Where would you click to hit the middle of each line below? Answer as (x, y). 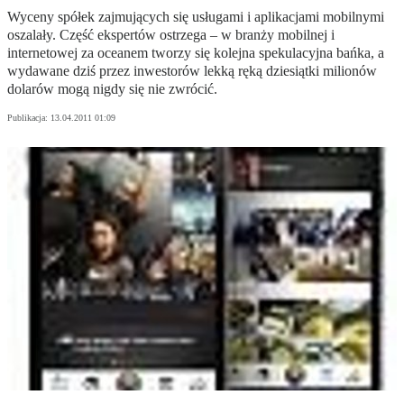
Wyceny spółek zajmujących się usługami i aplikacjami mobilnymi (196, 17)
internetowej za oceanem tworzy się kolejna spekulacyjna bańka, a (196, 53)
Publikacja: (29, 118)
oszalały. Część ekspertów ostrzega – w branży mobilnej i (171, 35)
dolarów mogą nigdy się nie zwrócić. (112, 89)
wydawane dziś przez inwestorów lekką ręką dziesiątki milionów (192, 71)
